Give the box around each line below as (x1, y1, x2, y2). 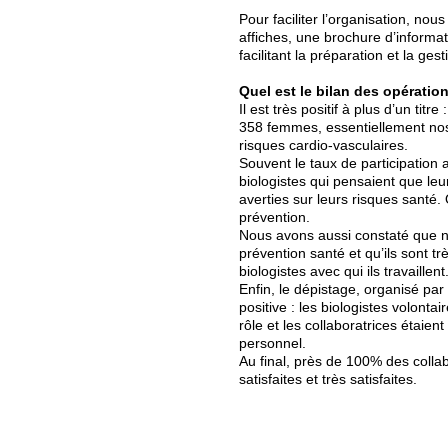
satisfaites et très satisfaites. (239, 371, 417, 387)
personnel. (239, 335, 306, 351)
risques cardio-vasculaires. (239, 137, 408, 153)
